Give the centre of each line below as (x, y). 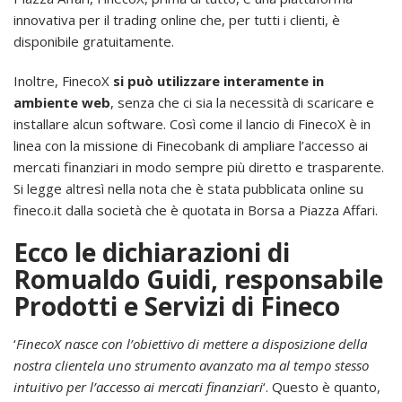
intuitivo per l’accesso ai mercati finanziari (138, 386)
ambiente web (62, 102)
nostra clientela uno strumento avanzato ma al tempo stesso (191, 365)
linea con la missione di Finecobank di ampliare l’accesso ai (191, 145)
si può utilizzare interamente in (218, 80)
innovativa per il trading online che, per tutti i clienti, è (177, 19)
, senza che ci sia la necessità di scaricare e (242, 102)
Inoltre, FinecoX (63, 80)
